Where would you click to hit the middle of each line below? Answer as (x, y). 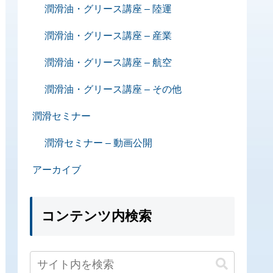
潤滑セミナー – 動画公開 (98, 143)
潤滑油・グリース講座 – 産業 (108, 35)
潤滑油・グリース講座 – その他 (113, 89)
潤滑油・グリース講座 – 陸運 (108, 9)
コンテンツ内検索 (97, 216)
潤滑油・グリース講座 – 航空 (108, 62)
